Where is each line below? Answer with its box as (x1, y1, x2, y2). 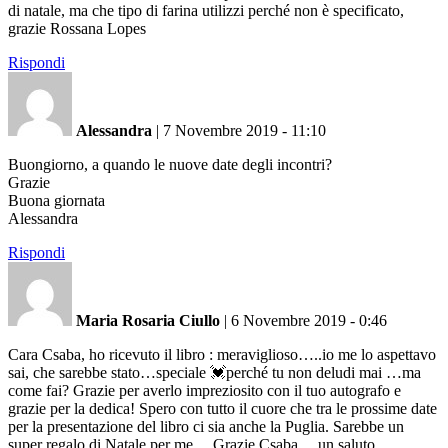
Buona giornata (8, 191, 105, 209)
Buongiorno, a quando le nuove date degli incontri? (8, 155, 332, 173)
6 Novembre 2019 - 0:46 (231, 311, 387, 329)
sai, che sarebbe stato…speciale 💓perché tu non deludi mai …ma (8, 363, 421, 381)
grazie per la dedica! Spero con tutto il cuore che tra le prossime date (8, 399, 437, 417)
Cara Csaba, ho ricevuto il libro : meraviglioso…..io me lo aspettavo (8, 345, 436, 363)
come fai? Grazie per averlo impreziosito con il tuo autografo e (8, 381, 401, 399)
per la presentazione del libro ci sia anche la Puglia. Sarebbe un (8, 417, 404, 435)
